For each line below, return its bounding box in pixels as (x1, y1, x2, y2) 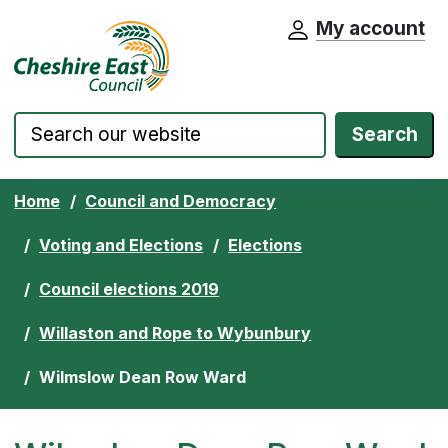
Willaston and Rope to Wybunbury (39, 322, 312, 343)
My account (315, 17, 425, 40)
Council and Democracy (85, 190, 277, 211)
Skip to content (27, 24, 159, 48)
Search (351, 123, 418, 146)
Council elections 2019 (39, 278, 220, 299)
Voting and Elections (39, 234, 204, 255)
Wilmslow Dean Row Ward (39, 366, 247, 387)
